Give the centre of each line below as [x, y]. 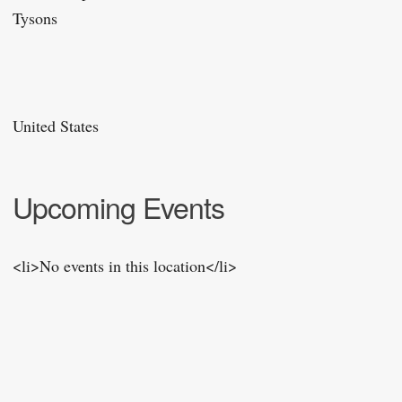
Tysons [35, 18]
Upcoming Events [118, 206]
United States [56, 126]
